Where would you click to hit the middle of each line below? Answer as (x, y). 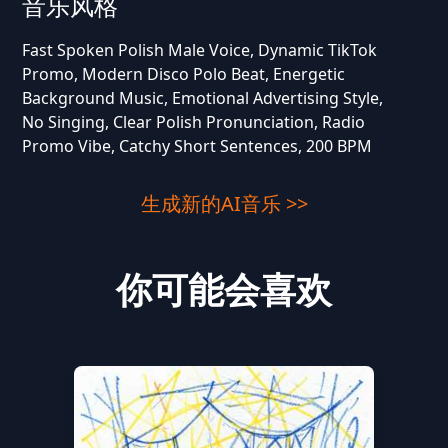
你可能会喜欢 (224, 289)
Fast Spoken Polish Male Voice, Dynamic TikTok (199, 50)
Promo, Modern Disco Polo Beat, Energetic (183, 74)
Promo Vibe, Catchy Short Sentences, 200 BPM (196, 146)
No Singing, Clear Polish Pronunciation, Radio (193, 122)
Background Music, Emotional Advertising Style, (202, 98)
